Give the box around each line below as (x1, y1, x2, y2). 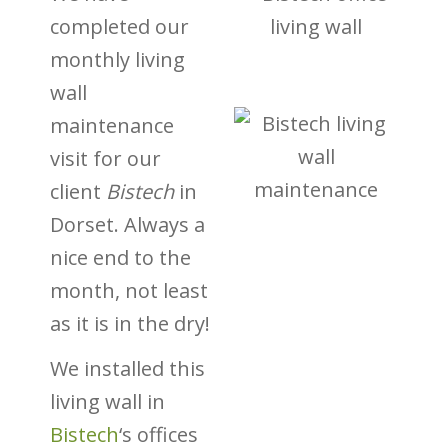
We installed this (50, 355, 205, 382)
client (50, 178, 106, 205)
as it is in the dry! (50, 310, 210, 337)
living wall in (50, 388, 165, 415)
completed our (50, 13, 189, 40)
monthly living (50, 46, 185, 73)
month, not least (50, 277, 208, 304)
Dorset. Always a (50, 211, 205, 238)
